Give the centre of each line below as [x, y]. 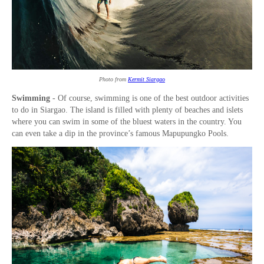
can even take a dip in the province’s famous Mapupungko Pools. [121, 134]
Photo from [113, 80]
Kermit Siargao [146, 80]
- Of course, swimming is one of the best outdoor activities [149, 98]
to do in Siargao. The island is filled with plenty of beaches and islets [127, 110]
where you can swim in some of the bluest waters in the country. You [127, 122]
